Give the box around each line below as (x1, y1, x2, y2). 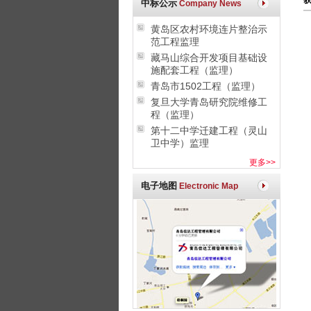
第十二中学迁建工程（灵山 (151, 125, 267, 136)
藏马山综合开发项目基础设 (151, 52, 267, 63)
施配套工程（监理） (151, 65, 238, 76)
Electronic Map (178, 181, 238, 191)
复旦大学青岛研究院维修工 (151, 96, 267, 108)
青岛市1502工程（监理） (151, 81, 260, 92)
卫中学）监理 (151, 137, 209, 149)
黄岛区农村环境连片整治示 (151, 24, 267, 35)
